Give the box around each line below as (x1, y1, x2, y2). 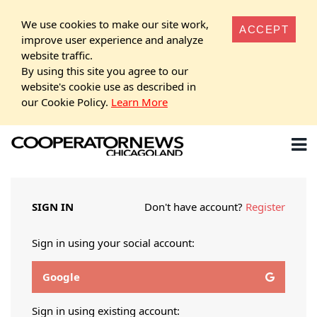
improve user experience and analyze (21, 32, 203, 47)
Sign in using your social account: (32, 236, 195, 250)
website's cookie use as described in (21, 79, 196, 93)
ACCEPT (239, 23, 289, 35)
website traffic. (21, 47, 93, 62)
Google (42, 270, 80, 284)
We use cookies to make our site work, (21, 16, 209, 31)
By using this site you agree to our (21, 63, 188, 78)
